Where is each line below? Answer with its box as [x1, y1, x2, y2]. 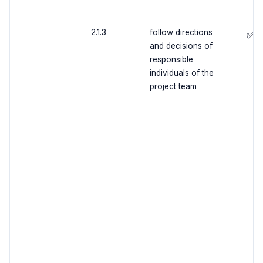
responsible [149, 55, 193, 65]
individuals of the [149, 68, 214, 78]
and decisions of [149, 41, 213, 51]
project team [149, 82, 197, 92]
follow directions [149, 28, 213, 38]
